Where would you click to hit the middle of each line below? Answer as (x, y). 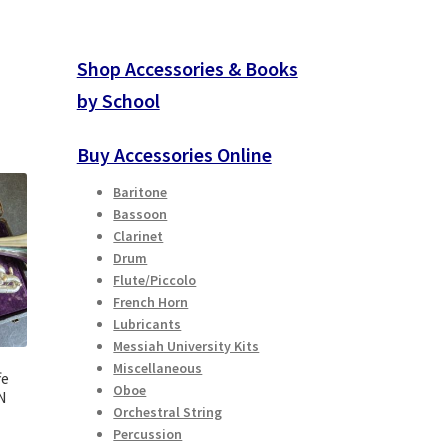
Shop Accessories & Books (187, 68)
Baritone (140, 192)
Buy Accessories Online (174, 154)
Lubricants (147, 324)
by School (118, 100)
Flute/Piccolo (155, 280)
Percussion (148, 434)
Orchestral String (168, 412)
